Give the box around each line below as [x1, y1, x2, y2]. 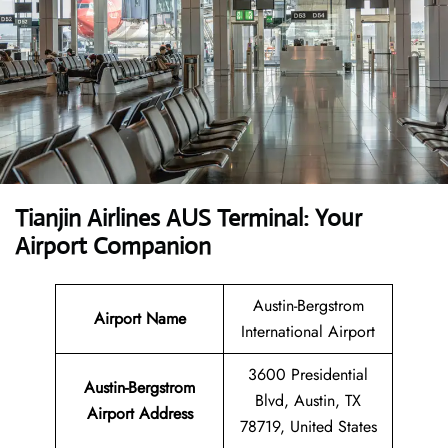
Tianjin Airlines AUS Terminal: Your [15, 203, 362, 234]
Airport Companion [15, 231, 211, 262]
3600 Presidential [248, 363, 368, 387]
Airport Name [93, 307, 186, 331]
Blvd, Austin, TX [255, 389, 361, 413]
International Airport [241, 320, 375, 344]
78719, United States [239, 415, 377, 439]
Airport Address [86, 402, 193, 426]
